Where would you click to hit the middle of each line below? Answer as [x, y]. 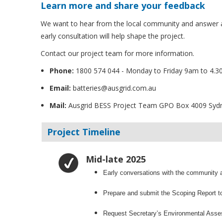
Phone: [62, 71]
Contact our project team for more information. [118, 54]
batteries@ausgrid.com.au [114, 88]
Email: [60, 88]
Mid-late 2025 [116, 159]
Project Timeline [84, 132]
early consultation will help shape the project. [113, 36]
